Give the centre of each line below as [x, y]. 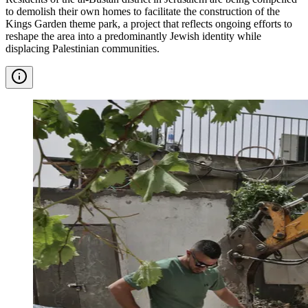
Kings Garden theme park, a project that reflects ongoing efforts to [149, 23]
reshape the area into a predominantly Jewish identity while [133, 36]
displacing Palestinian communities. [82, 48]
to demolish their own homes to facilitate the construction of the [143, 11]
